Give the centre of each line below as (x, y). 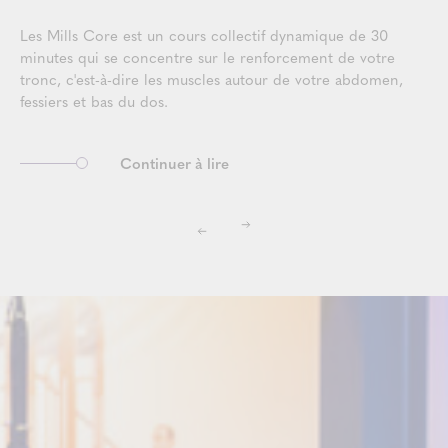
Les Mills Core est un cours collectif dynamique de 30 (204, 35)
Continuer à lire (174, 163)
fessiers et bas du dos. (96, 101)
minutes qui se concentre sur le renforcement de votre (207, 57)
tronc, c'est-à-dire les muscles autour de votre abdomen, (211, 79)
